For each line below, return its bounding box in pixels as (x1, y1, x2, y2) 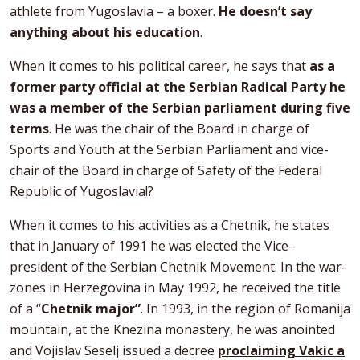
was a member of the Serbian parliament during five (10, 98, 350, 117)
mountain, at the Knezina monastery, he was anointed (10, 320, 335, 338)
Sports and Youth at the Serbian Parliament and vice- (10, 140, 329, 158)
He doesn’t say (219, 2, 312, 20)
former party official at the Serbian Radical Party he (10, 77, 346, 96)
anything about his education (10, 22, 200, 41)
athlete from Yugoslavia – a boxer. (10, 2, 219, 20)
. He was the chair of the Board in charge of (49, 119, 309, 137)
